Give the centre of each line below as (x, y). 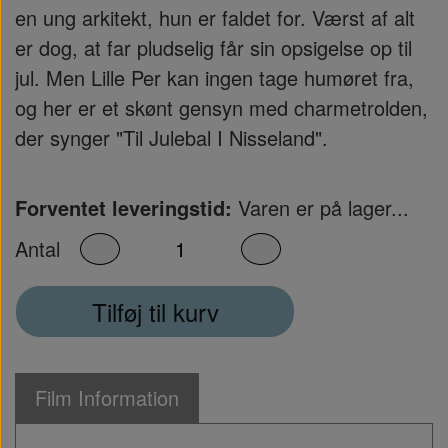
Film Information (107, 397)
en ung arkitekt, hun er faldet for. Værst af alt (215, 17)
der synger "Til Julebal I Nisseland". (171, 137)
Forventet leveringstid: (123, 207)
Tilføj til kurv (155, 311)
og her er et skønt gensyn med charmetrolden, (221, 107)
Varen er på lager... (320, 207)
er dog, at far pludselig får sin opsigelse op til (213, 47)
